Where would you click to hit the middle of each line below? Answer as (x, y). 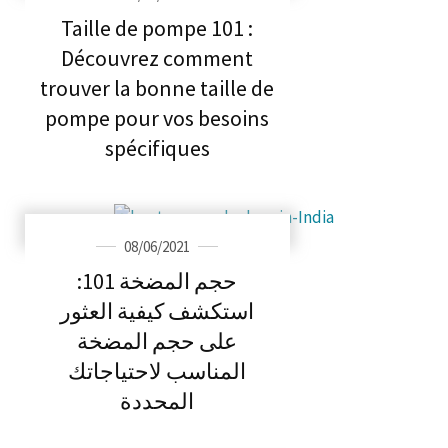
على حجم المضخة (157, 341)
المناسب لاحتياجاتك (157, 371)
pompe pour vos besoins (157, 117)
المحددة (157, 401)
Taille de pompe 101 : (157, 27)
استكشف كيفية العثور (157, 311)
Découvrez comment (157, 57)
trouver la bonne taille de (157, 87)
